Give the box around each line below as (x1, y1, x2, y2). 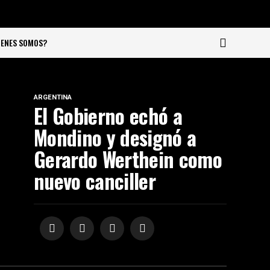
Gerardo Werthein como (34, 144, 222, 174)
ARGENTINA (34, 93, 72, 101)
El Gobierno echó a (34, 101, 182, 131)
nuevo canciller (34, 166, 155, 196)
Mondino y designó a (34, 122, 196, 152)
